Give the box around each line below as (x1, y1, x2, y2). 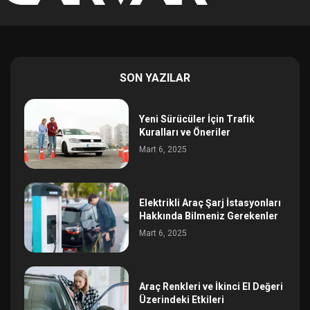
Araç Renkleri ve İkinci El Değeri (139, 280, 284, 292)
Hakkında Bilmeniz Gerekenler (139, 210, 279, 222)
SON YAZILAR (120, 71, 190, 85)
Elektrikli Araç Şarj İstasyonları (139, 197, 282, 209)
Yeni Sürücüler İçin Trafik (139, 113, 255, 125)
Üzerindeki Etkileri (139, 293, 225, 305)
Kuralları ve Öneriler (139, 127, 231, 138)
